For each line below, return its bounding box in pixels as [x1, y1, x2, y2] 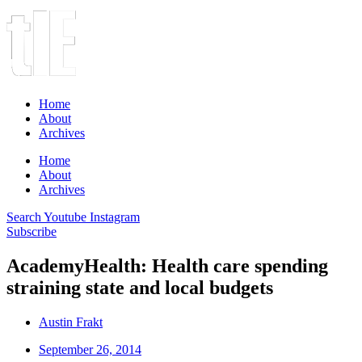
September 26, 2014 [39, 342, 141, 356]
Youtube [44, 210, 86, 224]
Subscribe [6, 225, 57, 238]
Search [6, 210, 41, 224]
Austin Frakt [39, 314, 103, 329]
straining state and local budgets [6, 276, 273, 298]
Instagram [90, 210, 140, 224]
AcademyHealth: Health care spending [6, 255, 328, 276]
